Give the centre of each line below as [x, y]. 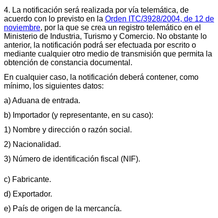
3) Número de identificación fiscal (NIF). [72, 159]
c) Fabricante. [27, 179]
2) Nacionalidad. [32, 144]
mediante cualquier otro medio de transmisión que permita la [108, 54]
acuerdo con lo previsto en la [54, 18]
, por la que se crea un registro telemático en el [121, 27]
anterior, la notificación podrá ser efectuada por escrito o [100, 45]
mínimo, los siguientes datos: [54, 86]
